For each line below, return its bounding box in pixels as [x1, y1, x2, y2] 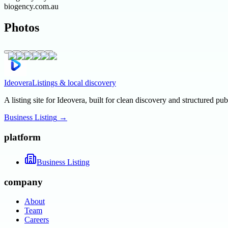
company [4, 176, 43, 187]
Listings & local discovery [32, 78, 116, 88]
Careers [24, 215, 49, 224]
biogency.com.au [4, 2, 59, 11]
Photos [4, 21, 39, 35]
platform [4, 132, 41, 143]
